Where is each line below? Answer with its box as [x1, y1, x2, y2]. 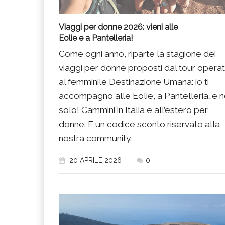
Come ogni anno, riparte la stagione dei [59, 48, 216, 59]
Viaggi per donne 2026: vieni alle [59, 22, 178, 32]
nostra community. [59, 133, 132, 143]
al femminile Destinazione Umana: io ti [59, 76, 209, 87]
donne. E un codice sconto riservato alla [59, 119, 220, 129]
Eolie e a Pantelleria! [59, 33, 133, 43]
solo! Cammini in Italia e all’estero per [59, 104, 208, 115]
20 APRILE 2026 [67, 156, 122, 164]
